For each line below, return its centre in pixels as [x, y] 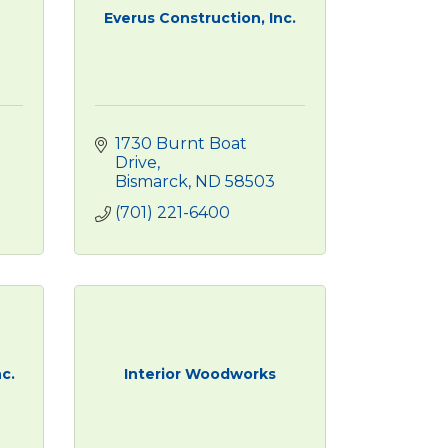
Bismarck [151, 181]
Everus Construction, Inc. [199, 18]
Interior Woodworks [199, 374]
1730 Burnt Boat [180, 143]
